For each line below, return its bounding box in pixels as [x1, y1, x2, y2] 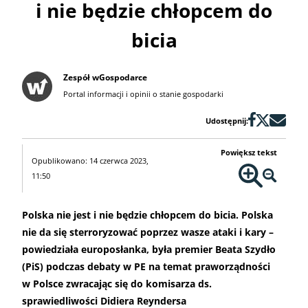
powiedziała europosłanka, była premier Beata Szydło [22, 243, 276, 256]
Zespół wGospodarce [63, 71, 147, 84]
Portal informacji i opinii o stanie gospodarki [63, 89, 223, 100]
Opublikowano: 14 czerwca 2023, [31, 155, 148, 166]
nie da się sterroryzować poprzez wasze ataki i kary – [22, 225, 274, 239]
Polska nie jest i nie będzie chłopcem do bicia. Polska [22, 208, 273, 222]
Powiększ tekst [221, 147, 278, 158]
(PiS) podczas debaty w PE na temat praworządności [22, 260, 270, 274]
